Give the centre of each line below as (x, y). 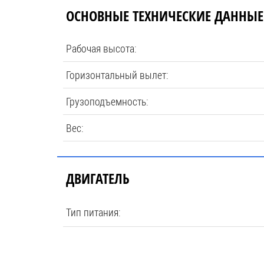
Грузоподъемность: (107, 101)
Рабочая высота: (101, 48)
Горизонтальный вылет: (117, 75)
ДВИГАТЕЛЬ (98, 178)
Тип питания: (93, 212)
